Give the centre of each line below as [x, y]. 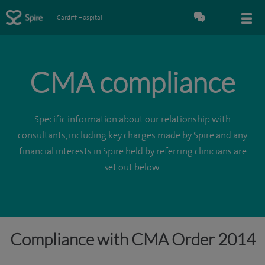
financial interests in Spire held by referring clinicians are [132, 151]
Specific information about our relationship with [132, 119]
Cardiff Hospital [79, 17]
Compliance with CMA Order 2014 [132, 239]
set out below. [132, 167]
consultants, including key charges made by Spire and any [132, 135]
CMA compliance [132, 82]
